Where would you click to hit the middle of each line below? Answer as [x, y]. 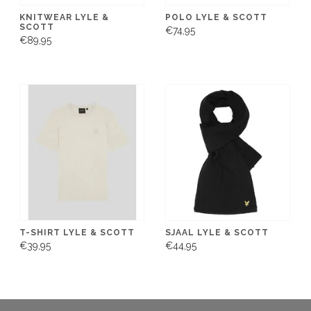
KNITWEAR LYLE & [64, 17]
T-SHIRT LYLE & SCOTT [77, 232]
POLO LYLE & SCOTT [216, 17]
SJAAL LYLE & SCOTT [217, 232]
